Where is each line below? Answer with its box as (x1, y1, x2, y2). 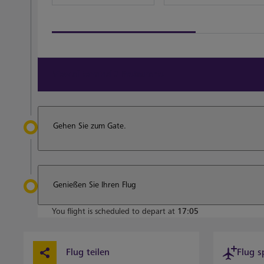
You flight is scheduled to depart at (52, 206, 177, 216)
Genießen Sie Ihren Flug (53, 180, 136, 190)
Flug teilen (66, 247, 110, 258)
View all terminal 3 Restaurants (52, 69, 164, 79)
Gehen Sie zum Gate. (53, 121, 126, 131)
